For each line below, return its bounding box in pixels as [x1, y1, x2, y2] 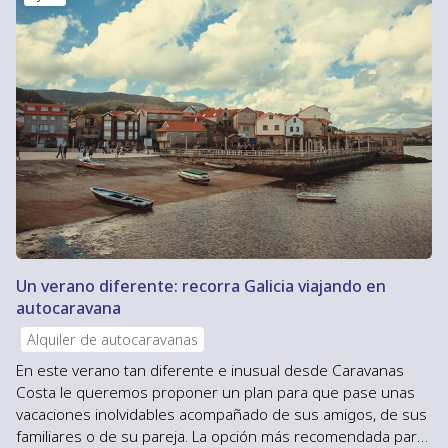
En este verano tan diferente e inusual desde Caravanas [16, 360, 404, 381]
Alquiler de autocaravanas [27, 330, 199, 350]
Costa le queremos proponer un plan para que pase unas [16, 382, 415, 403]
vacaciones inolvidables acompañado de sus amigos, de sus [16, 404, 427, 425]
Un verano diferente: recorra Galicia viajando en [16, 275, 386, 298]
